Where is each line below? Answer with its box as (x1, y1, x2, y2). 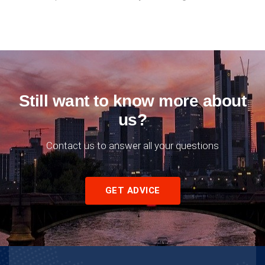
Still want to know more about (18, 92, 247, 111)
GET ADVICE (105, 185, 160, 196)
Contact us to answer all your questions (46, 140, 219, 152)
